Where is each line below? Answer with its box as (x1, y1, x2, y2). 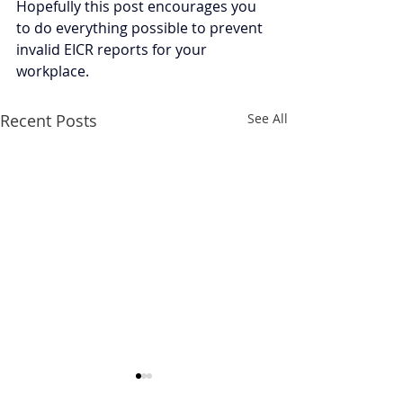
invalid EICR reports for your (16, 39, 210, 59)
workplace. (16, 60, 89, 81)
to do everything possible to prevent (16, 17, 266, 38)
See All (247, 109, 288, 127)
